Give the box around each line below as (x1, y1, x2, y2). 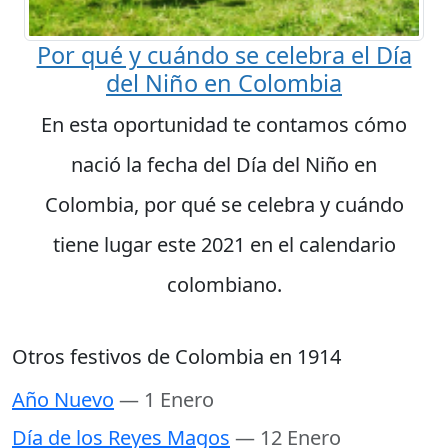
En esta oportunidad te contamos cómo (41, 110, 407, 138)
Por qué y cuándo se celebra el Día (36, 38, 412, 71)
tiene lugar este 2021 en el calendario (52, 230, 396, 258)
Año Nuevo (12, 385, 114, 413)
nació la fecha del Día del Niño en (71, 150, 377, 178)
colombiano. (166, 270, 282, 298)
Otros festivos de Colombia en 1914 (12, 342, 341, 370)
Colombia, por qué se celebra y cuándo (44, 190, 404, 218)
